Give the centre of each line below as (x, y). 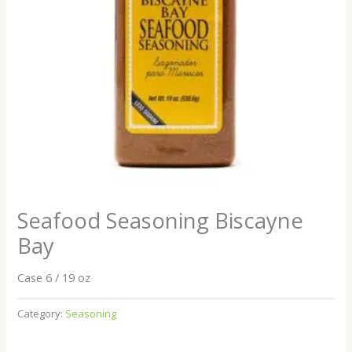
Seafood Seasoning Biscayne (161, 220)
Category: (42, 313)
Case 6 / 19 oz (54, 278)
